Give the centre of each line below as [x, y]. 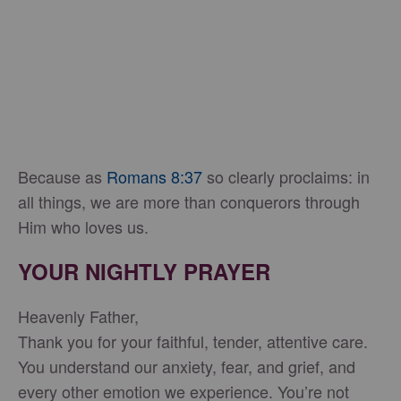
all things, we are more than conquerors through [189, 201]
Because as [62, 176]
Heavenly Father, [78, 316]
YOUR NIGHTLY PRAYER [144, 271]
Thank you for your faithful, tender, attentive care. [193, 341]
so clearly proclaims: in [286, 176]
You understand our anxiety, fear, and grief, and [187, 366]
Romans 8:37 [154, 176]
